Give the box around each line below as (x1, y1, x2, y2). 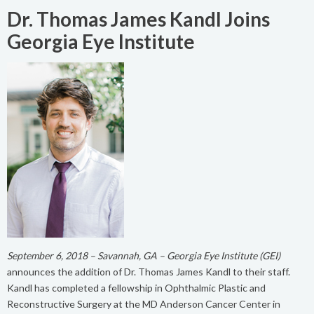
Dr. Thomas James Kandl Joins (7, 6, 270, 31)
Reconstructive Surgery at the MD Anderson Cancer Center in (7, 297, 280, 310)
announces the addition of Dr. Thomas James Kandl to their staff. (7, 265, 290, 278)
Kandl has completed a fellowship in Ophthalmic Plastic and (7, 281, 266, 294)
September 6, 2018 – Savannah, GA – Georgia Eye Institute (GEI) (7, 249, 280, 261)
